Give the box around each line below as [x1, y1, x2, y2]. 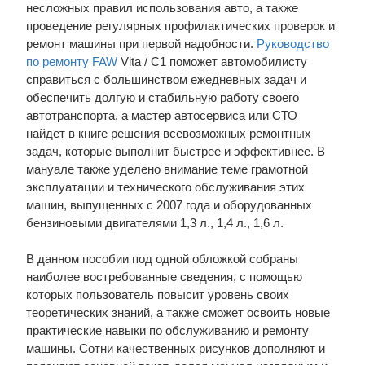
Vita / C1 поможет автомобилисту [117, 55, 307, 68]
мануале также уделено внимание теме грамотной [25, 162, 308, 176]
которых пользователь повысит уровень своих [25, 288, 289, 301]
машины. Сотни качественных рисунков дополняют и [25, 341, 325, 355]
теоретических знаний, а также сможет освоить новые [25, 306, 330, 319]
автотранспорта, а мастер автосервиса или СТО [25, 108, 297, 122]
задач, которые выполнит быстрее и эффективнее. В [25, 144, 325, 158]
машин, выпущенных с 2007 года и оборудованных [25, 198, 312, 212]
